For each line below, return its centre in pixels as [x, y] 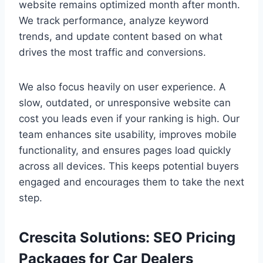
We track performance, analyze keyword [114, 21]
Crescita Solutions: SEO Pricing [127, 238]
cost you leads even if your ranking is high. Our [129, 119]
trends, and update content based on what [121, 37]
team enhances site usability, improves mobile [128, 135]
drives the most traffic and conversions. [112, 53]
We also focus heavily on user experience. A [122, 87]
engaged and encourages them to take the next [131, 182]
